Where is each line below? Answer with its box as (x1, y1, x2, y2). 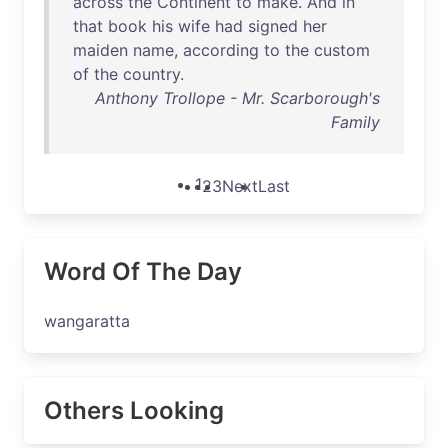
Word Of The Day (44, 257, 242, 286)
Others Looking (44, 396, 224, 425)
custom (314, 40, 370, 60)
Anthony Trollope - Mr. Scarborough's (95, 88, 380, 108)
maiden (73, 40, 128, 60)
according (183, 40, 259, 60)
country (123, 64, 180, 84)
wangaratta (44, 311, 130, 331)
